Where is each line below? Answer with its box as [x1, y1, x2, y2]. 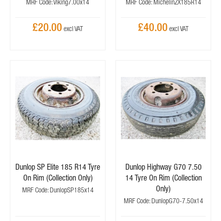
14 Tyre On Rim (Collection [125, 173, 202, 182]
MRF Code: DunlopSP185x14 [22, 186, 94, 194]
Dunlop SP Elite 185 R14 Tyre [15, 162, 100, 171]
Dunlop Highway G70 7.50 [125, 162, 202, 171]
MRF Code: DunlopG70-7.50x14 [123, 197, 203, 205]
